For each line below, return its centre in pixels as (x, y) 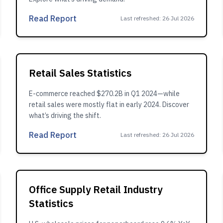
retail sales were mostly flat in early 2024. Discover (109, 105)
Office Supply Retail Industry (96, 189)
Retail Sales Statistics (80, 73)
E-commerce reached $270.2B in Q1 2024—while (104, 94)
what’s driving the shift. (65, 115)
